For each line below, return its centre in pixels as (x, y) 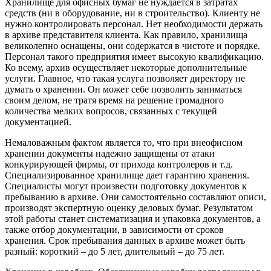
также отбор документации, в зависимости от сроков (114, 230)
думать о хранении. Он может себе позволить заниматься (123, 90)
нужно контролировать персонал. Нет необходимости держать (134, 24)
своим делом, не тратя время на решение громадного (114, 100)
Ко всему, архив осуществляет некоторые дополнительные (126, 68)
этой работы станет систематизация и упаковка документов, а (133, 219)
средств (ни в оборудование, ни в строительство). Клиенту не (132, 13)
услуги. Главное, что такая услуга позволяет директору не (125, 79)
